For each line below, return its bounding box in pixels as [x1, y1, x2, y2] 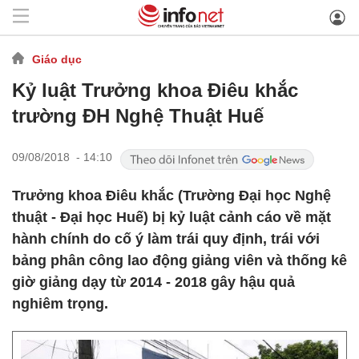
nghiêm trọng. [12, 296, 108, 312]
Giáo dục [32, 52, 82, 66]
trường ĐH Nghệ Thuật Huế [12, 105, 264, 127]
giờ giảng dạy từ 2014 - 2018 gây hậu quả [12, 274, 295, 290]
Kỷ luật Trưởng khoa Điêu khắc [12, 79, 298, 101]
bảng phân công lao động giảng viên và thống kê [12, 252, 347, 268]
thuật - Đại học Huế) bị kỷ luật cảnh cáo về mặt [12, 209, 331, 225]
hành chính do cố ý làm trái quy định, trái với [12, 231, 320, 247]
